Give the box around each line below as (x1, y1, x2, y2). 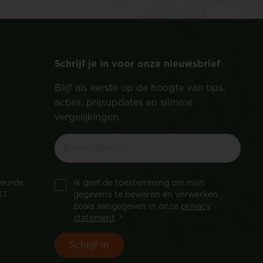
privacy (181, 200, 211, 212)
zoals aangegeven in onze (73, 200, 181, 212)
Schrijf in (69, 238, 109, 251)
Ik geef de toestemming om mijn (73, 177, 204, 188)
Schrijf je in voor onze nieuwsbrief (55, 57, 220, 70)
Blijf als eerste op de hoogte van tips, (55, 81, 225, 94)
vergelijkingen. (55, 110, 121, 123)
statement (73, 212, 115, 224)
